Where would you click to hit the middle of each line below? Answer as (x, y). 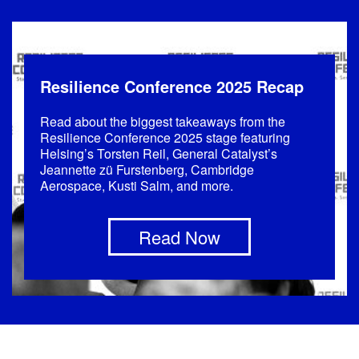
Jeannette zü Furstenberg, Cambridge (147, 169)
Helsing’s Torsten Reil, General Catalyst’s (159, 153)
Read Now (179, 236)
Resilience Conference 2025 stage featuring (165, 137)
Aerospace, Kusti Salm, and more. (137, 185)
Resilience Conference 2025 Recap (172, 86)
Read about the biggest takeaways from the (163, 121)
